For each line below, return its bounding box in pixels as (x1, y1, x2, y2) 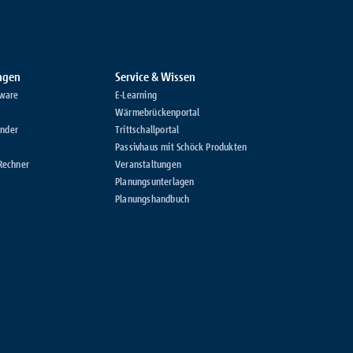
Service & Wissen (115, 69, 195, 85)
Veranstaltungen (115, 158, 181, 171)
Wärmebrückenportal (115, 106, 200, 119)
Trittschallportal (115, 123, 180, 136)
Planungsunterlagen (115, 175, 195, 188)
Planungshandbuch (115, 192, 190, 206)
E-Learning (115, 88, 157, 102)
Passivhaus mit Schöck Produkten (115, 140, 247, 154)
